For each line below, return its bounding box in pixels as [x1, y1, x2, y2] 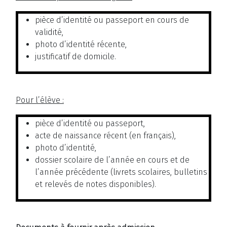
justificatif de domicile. [35, 52, 116, 62]
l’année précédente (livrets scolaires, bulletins [35, 167, 207, 177]
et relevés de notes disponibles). [35, 179, 156, 190]
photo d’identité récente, [35, 40, 127, 50]
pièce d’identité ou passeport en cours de [35, 15, 189, 25]
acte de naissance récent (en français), [35, 131, 176, 141]
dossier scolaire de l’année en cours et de [35, 155, 190, 165]
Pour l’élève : [16, 95, 64, 105]
